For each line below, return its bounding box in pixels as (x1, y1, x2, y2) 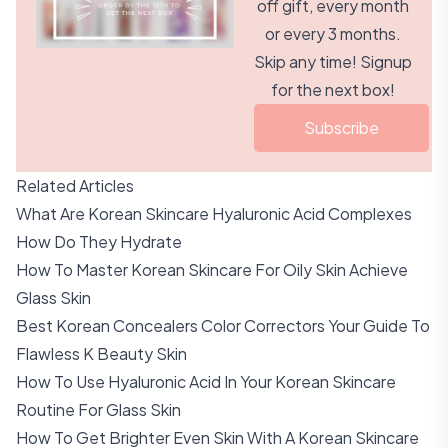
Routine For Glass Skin (16, 399, 181, 420)
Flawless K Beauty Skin (16, 343, 187, 364)
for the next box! (271, 79, 395, 100)
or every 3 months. (265, 23, 401, 44)
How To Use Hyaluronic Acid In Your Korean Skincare (16, 371, 396, 392)
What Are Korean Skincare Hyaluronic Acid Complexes (16, 203, 412, 224)
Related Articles (16, 175, 134, 196)
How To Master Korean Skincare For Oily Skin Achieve (16, 259, 408, 280)
